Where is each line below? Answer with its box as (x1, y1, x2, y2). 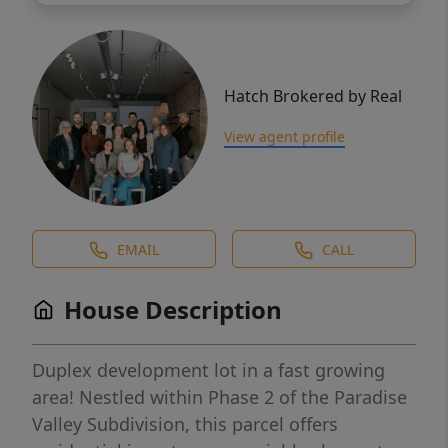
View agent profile (224, 127, 345, 147)
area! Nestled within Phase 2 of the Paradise (32, 385, 407, 410)
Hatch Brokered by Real (224, 85, 402, 108)
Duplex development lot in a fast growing (32, 358, 385, 383)
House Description (64, 293, 282, 327)
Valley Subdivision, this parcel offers (32, 412, 338, 437)
